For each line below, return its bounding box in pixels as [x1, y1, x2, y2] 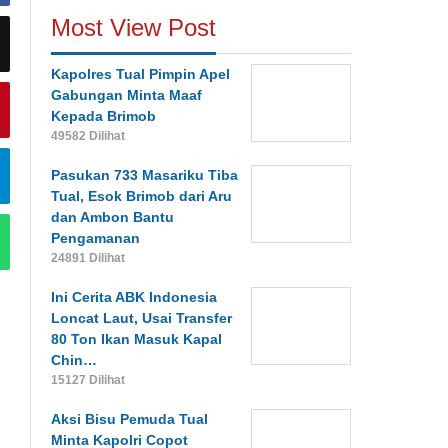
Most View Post [51, 13, 217, 41]
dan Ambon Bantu [51, 208, 175, 225]
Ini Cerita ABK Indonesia [51, 288, 218, 305]
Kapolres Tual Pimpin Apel [51, 65, 231, 82]
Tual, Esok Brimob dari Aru [51, 187, 233, 204]
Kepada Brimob [51, 107, 157, 124]
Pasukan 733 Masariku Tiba [51, 166, 239, 183]
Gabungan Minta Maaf [51, 86, 203, 103]
